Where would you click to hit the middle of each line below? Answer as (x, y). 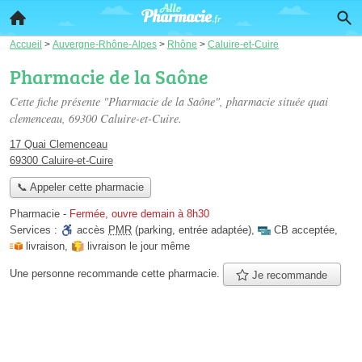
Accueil (26, 44)
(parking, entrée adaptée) (192, 230)
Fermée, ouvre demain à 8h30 (139, 214)
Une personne (44, 274)
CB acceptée (304, 230)
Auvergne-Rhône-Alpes (105, 44)
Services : (35, 230)
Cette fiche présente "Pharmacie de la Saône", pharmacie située (159, 101)
